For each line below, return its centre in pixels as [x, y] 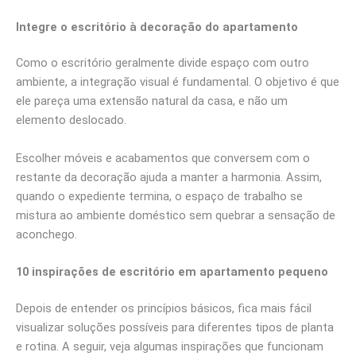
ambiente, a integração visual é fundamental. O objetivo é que [178, 82]
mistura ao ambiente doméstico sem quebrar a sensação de [176, 215]
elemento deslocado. [71, 120]
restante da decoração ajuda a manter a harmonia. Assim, [169, 177]
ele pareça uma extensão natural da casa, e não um [152, 101]
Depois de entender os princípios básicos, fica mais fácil [164, 309]
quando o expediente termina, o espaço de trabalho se [159, 196]
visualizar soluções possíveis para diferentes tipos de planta [175, 328]
